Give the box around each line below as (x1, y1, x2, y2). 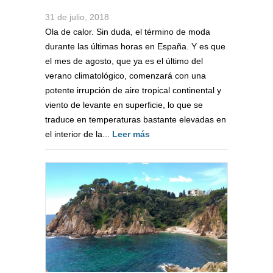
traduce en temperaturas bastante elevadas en (45, 114, 226, 124)
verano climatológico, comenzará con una (45, 70, 206, 80)
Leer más (112, 129, 150, 139)
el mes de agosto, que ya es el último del (45, 55, 203, 66)
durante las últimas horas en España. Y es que (45, 41, 225, 51)
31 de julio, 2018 (45, 12, 109, 22)
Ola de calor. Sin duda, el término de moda (45, 26, 210, 37)
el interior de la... (45, 129, 112, 139)
